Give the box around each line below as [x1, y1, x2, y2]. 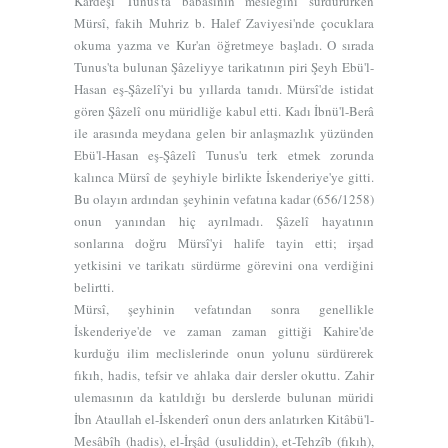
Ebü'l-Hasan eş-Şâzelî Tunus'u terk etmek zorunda [74, 146, 374, 164]
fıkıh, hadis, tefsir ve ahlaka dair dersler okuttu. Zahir [74, 366, 374, 384]
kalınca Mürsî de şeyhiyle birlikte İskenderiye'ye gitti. [74, 168, 374, 186]
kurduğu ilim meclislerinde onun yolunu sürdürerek [74, 344, 374, 362]
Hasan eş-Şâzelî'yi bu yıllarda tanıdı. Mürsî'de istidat [74, 80, 374, 98]
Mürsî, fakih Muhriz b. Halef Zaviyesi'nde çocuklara [74, 14, 374, 32]
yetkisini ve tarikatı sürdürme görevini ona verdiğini [74, 256, 374, 274]
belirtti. [74, 278, 114, 296]
